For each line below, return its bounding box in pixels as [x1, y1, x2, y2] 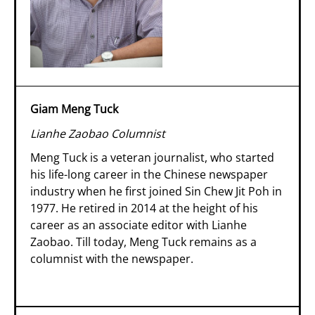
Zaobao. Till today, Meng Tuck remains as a [30, 234, 257, 250]
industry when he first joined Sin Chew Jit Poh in [30, 184, 282, 200]
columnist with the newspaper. [30, 251, 193, 267]
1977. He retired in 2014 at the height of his [30, 200, 258, 217]
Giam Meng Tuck [30, 101, 118, 117]
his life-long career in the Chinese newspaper [30, 167, 268, 183]
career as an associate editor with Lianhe [30, 217, 247, 233]
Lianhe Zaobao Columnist [30, 125, 165, 141]
